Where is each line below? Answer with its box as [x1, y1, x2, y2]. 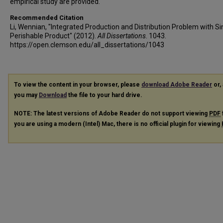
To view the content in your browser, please [14, 81, 141, 88]
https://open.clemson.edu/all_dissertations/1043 [10, 41, 164, 49]
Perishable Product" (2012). [10, 32, 98, 40]
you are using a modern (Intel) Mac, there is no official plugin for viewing [14, 120, 222, 127]
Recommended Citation [10, 14, 84, 21]
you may [14, 92, 39, 99]
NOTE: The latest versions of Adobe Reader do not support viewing [14, 110, 209, 117]
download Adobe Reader [141, 81, 212, 88]
